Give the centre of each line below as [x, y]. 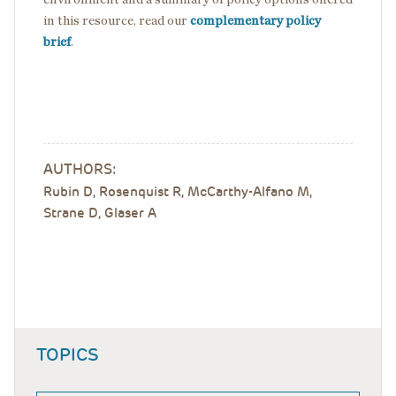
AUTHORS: [80, 169]
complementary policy [255, 21]
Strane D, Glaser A [100, 213]
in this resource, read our [117, 21]
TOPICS [68, 354]
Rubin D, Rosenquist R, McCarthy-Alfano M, [178, 192]
